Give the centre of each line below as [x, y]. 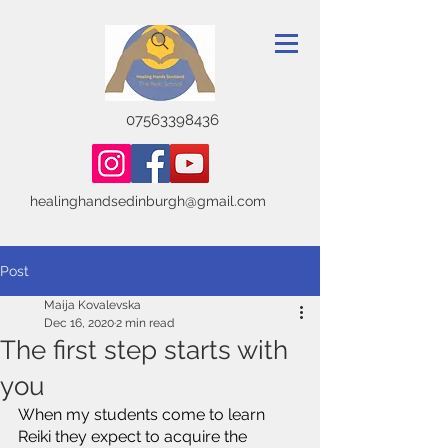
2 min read [145, 323]
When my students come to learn [143, 414]
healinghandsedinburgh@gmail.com [148, 201]
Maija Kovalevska [92, 305]
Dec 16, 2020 [79, 323]
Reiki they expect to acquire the [134, 436]
